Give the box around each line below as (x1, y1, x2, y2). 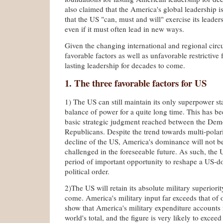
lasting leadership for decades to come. (65, 60, 185, 70)
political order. (65, 166, 110, 177)
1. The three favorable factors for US (65, 76, 207, 90)
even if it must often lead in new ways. (65, 23, 184, 34)
